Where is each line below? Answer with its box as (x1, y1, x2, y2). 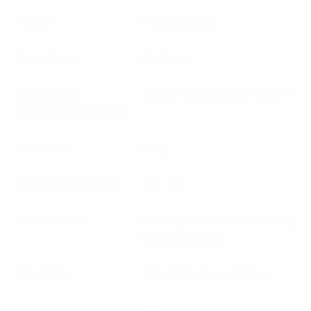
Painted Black (141, 15, 217, 29)
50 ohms (141, 51, 189, 65)
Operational (16, 87, 81, 101)
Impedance (16, 51, 78, 65)
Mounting (16, 267, 67, 280)
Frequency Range (16, 177, 115, 191)
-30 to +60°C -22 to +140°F (141, 87, 292, 101)
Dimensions (16, 213, 81, 227)
